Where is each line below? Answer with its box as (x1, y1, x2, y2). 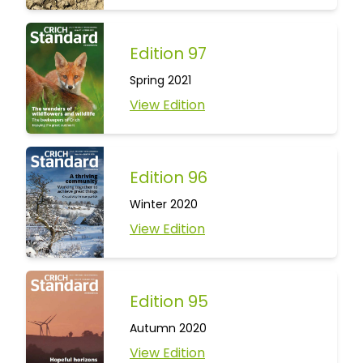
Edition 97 (130, 42, 207, 66)
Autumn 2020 (130, 319, 207, 336)
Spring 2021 (130, 72, 191, 89)
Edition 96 (130, 165, 207, 189)
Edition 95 (130, 289, 208, 313)
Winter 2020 (130, 195, 198, 212)
